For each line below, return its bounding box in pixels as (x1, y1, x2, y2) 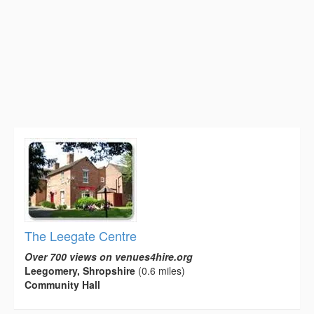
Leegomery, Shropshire (25, 264, 135, 278)
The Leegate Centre (25, 226, 137, 245)
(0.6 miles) (135, 264, 185, 278)
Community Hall (25, 278, 100, 292)
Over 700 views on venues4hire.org (25, 250, 193, 264)
